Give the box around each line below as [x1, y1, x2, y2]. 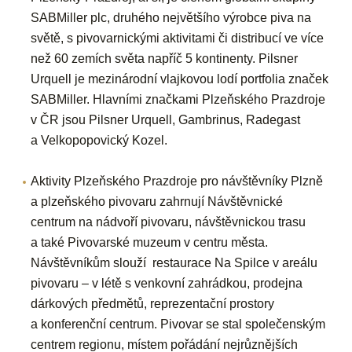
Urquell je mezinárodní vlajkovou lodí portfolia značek [31, 71, 329, 86]
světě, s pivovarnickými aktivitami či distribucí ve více [31, 31, 324, 45]
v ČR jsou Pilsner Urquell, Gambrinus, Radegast [31, 112, 301, 126]
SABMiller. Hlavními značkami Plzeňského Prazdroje [31, 92, 326, 106]
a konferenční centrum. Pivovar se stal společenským [31, 317, 326, 331]
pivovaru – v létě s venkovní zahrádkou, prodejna [31, 276, 303, 290]
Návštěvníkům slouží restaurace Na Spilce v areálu [31, 255, 318, 269]
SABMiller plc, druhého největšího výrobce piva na [31, 10, 312, 24]
